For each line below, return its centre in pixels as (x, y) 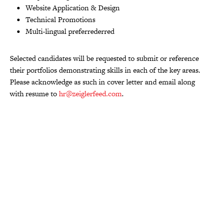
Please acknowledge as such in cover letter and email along (102, 82)
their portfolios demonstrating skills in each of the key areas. (105, 70)
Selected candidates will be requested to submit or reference (104, 58)
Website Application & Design (73, 8)
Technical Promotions (60, 19)
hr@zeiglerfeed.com (90, 94)
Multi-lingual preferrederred (70, 31)
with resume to (34, 94)
